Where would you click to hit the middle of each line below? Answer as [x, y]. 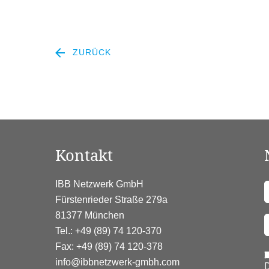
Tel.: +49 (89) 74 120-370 [108, 231]
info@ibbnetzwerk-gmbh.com [117, 262]
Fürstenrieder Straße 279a [111, 200]
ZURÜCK [90, 53]
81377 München [90, 216]
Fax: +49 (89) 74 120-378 [109, 247]
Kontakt [84, 156]
